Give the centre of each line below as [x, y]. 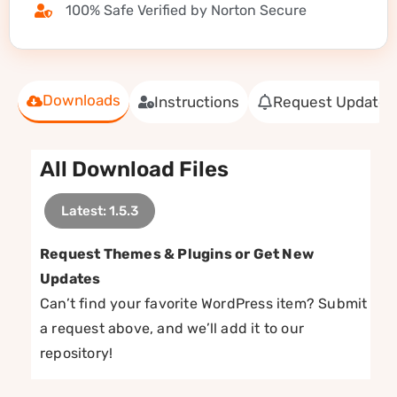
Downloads [82, 101]
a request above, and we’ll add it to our [172, 329]
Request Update [330, 101]
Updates [70, 279]
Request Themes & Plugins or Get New [177, 254]
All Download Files [134, 170]
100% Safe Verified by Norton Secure [186, 11]
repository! [77, 354]
